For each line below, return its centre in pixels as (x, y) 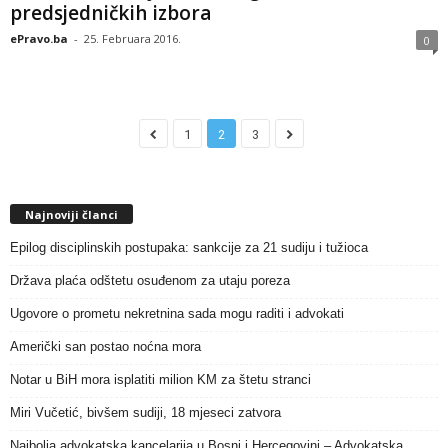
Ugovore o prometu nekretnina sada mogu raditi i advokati (177, 313)
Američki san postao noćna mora (105, 346)
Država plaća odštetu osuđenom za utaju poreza (150, 280)
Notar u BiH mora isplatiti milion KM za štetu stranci (160, 379)
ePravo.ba (39, 39)
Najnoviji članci (71, 214)
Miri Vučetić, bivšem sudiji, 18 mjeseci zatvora (145, 412)
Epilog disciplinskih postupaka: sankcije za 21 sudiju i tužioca (189, 247)
